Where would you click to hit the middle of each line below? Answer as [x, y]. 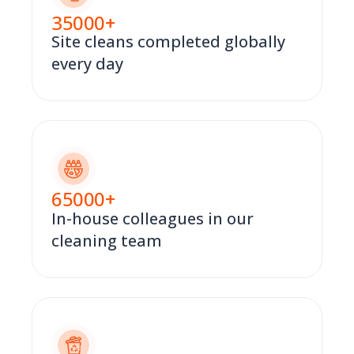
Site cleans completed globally [168, 42]
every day [87, 64]
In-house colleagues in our [153, 218]
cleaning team [107, 240]
